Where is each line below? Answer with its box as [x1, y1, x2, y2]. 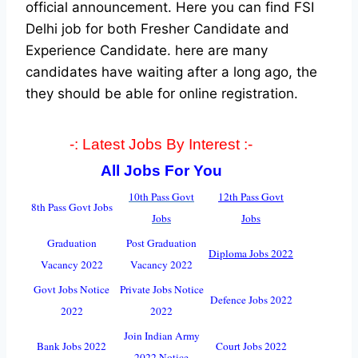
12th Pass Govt [218, 189, 284, 204]
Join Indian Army [123, 328, 200, 343]
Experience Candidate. [26, 42, 175, 58]
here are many [175, 42, 268, 58]
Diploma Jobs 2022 [209, 245, 293, 261]
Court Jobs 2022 [215, 338, 287, 353]
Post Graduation [126, 235, 197, 250]
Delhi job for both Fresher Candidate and [26, 20, 289, 37]
